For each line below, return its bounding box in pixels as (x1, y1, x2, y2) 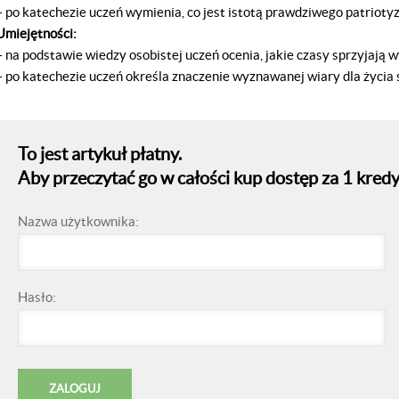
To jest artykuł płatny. (17, 144, 182, 165)
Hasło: (17, 289, 56, 305)
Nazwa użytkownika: (17, 214, 139, 230)
